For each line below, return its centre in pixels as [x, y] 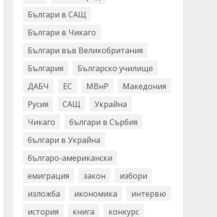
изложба [44, 194]
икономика [95, 194]
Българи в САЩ [57, 14]
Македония [144, 86]
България [45, 68]
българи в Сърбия [103, 122]
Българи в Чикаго [62, 32]
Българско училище [115, 68]
